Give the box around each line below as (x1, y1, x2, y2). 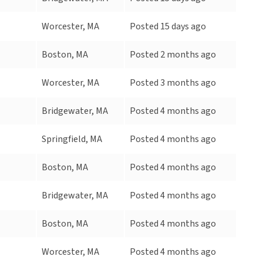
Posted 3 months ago (130, 76, 216, 90)
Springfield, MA (42, 133, 102, 146)
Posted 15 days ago (130, 20, 206, 33)
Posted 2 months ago (130, 48, 216, 62)
